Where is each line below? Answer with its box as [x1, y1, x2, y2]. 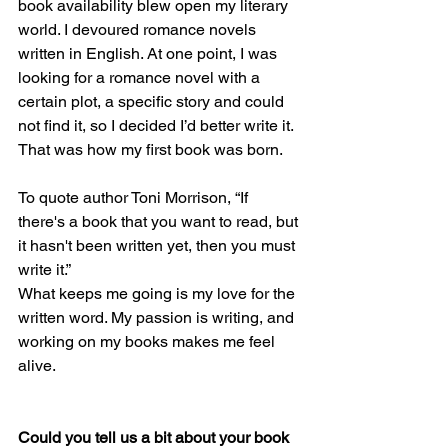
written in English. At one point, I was [18, 44, 281, 64]
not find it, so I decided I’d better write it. [18, 116, 297, 136]
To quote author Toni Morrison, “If [18, 188, 252, 208]
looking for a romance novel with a [18, 68, 264, 88]
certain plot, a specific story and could [18, 92, 288, 112]
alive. [18, 356, 56, 376]
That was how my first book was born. [18, 140, 283, 160]
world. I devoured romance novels [18, 20, 260, 40]
